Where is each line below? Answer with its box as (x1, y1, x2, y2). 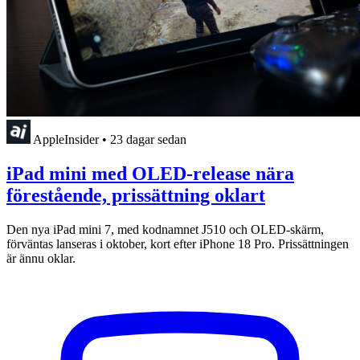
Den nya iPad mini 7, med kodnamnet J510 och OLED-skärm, (6, 222, 324, 236)
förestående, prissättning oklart (6, 184, 265, 206)
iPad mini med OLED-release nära (6, 162, 294, 184)
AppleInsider (33, 132, 99, 146)
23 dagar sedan (110, 132, 186, 146)
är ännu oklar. (6, 251, 76, 265)
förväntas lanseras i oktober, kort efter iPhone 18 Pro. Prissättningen (6, 236, 349, 251)
